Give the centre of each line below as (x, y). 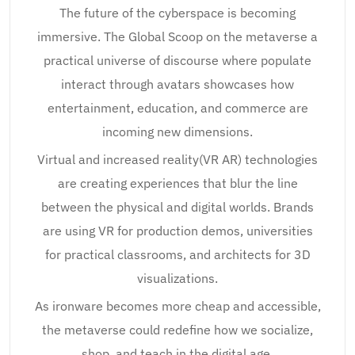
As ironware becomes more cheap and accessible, (177, 306)
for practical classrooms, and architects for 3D (177, 254)
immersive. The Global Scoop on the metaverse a (177, 36)
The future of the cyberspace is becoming (177, 13)
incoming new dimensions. (177, 132)
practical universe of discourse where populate (177, 60)
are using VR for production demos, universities (177, 231)
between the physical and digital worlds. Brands (177, 207)
